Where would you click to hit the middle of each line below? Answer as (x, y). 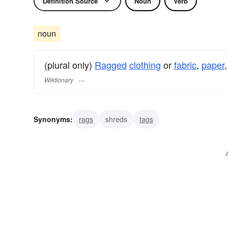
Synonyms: (53, 119)
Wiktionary (59, 80)
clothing (145, 65)
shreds (116, 119)
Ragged (111, 65)
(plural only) (69, 65)
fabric (185, 65)
